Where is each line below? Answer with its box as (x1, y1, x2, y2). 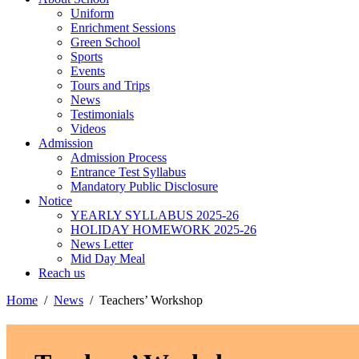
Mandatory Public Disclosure (71, 179, 218, 193)
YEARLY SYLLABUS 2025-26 (71, 208, 239, 222)
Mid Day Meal (71, 252, 145, 265)
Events (71, 64, 105, 78)
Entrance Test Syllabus (71, 165, 186, 179)
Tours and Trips (71, 79, 150, 92)
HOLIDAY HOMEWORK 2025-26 (71, 223, 256, 236)
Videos (71, 122, 106, 135)
